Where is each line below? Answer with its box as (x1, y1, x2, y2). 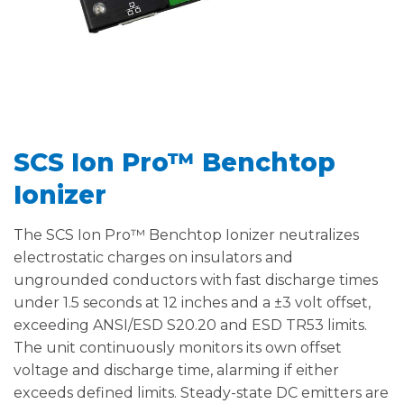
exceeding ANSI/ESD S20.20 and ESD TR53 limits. (14, 317, 367, 335)
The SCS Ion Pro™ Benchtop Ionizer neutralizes (14, 226, 359, 244)
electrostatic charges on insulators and (14, 249, 293, 267)
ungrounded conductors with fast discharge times (14, 271, 378, 289)
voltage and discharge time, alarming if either (14, 362, 339, 380)
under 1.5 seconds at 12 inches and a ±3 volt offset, (14, 294, 371, 312)
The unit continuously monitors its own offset (14, 339, 342, 357)
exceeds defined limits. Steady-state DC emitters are (14, 384, 389, 402)
